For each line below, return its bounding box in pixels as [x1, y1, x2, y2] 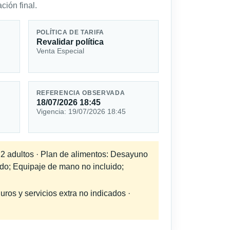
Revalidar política [36, 37, 104, 46]
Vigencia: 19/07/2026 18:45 [36, 107, 126, 116]
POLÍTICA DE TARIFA [36, 29, 105, 35]
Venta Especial [36, 46, 84, 55]
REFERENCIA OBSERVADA [36, 90, 125, 97]
